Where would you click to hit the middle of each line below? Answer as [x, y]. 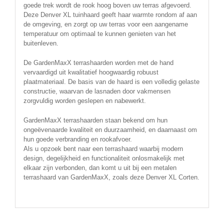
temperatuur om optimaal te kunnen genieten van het [99, 34]
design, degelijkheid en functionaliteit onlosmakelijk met [104, 158]
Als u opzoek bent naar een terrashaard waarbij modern [103, 149]
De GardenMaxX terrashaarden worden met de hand [98, 63]
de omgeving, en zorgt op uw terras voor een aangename [105, 24]
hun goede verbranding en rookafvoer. [77, 139]
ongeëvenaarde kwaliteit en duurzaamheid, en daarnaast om [110, 130]
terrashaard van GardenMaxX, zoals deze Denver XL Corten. [111, 177]
